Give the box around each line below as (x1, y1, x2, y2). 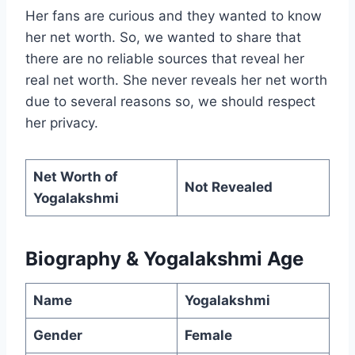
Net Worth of (32, 168, 118, 185)
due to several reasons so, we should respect (25, 93, 315, 109)
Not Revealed (184, 178, 273, 195)
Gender (32, 326, 82, 343)
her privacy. (25, 114, 98, 131)
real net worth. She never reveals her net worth (25, 71, 327, 88)
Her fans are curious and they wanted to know (25, 7, 322, 24)
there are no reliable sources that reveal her (25, 50, 304, 67)
